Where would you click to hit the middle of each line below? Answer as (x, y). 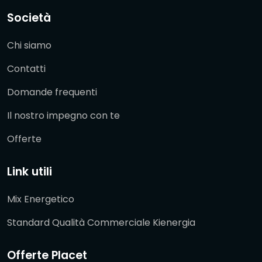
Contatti (26, 68)
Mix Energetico (41, 199)
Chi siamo (29, 45)
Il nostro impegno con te (63, 115)
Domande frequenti (52, 92)
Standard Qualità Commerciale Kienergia (101, 222)
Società (29, 18)
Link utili (30, 171)
